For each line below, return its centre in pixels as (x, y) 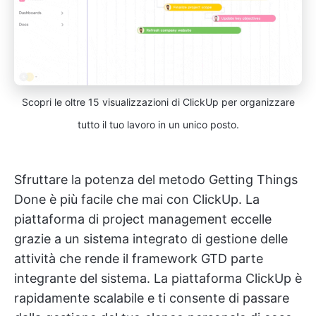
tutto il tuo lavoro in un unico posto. (158, 124)
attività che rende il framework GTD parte (139, 258)
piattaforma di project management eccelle (143, 219)
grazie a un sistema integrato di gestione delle (151, 238)
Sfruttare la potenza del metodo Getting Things (156, 179)
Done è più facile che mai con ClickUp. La (137, 199)
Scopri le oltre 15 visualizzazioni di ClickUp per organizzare (158, 102)
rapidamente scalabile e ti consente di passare (152, 298)
